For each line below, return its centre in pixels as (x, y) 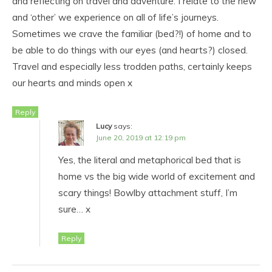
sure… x (74, 209)
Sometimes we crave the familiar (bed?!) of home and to (132, 33)
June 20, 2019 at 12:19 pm (141, 137)
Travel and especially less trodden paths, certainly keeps (132, 66)
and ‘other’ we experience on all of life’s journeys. (115, 17)
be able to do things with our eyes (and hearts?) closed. (130, 50)
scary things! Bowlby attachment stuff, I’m (148, 192)
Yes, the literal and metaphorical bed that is (150, 160)
